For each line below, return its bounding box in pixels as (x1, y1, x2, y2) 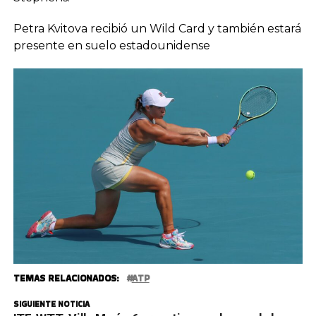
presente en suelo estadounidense (13, 38, 210, 52)
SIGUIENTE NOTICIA (13, 298, 90, 310)
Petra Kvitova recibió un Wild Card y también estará (13, 21, 301, 35)
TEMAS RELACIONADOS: (13, 272, 119, 284)
